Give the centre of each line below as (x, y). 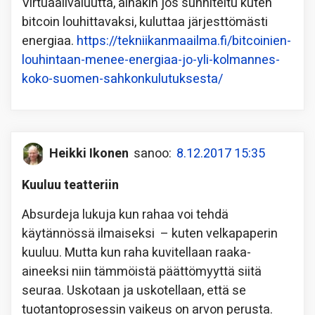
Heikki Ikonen (89, 154)
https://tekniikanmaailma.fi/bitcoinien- (184, 41)
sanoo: (153, 154)
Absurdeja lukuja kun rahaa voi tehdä (125, 214)
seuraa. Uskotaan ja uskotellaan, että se (134, 290)
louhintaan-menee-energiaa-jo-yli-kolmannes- (151, 60)
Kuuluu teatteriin (70, 185)
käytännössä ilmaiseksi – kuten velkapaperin (150, 233)
